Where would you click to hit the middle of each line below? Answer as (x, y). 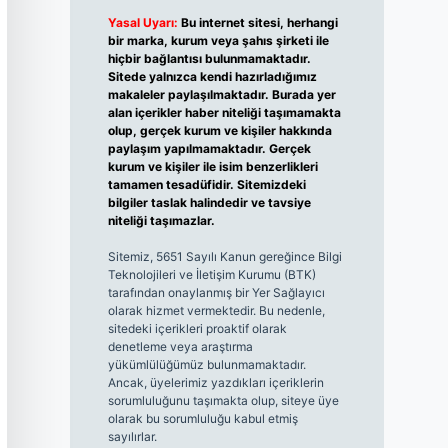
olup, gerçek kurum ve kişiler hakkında (219, 131)
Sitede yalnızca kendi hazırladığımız (212, 77)
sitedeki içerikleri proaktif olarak (197, 329)
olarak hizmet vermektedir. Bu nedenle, (216, 311)
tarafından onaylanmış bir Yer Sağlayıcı (216, 293)
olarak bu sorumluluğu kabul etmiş (202, 419)
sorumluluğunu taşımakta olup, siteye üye (223, 401)
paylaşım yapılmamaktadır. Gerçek (209, 149)
